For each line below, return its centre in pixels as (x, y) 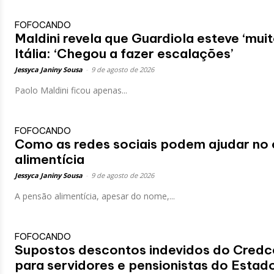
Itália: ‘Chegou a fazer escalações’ (124, 53)
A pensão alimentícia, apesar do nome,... (95, 196)
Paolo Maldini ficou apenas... (71, 90)
